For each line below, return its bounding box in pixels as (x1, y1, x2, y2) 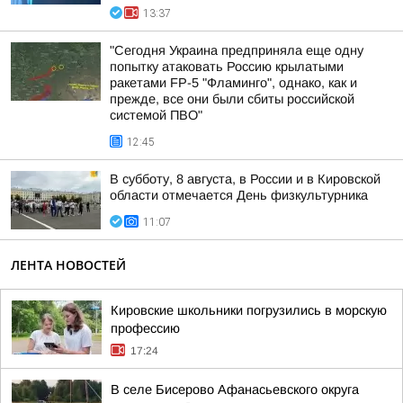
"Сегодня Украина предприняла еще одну (110, 43, 363, 58)
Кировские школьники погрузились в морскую (111, 303, 387, 318)
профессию (111, 321, 180, 336)
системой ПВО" (110, 108, 202, 122)
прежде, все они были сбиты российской (110, 92, 354, 106)
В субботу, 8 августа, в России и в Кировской (110, 172, 381, 186)
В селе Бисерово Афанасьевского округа (111, 382, 359, 397)
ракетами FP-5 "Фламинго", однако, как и (110, 76, 357, 90)
